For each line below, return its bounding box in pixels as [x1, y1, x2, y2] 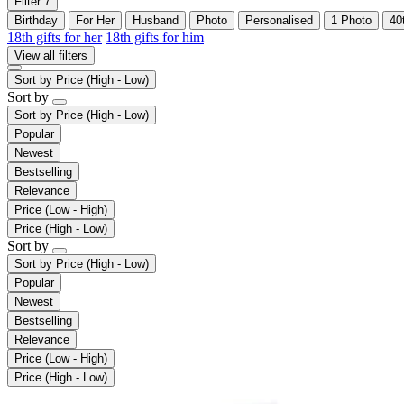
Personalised [245, 13, 313, 27]
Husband [133, 13, 179, 27]
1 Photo [331, 13, 372, 27]
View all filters [14, 48, 87, 62]
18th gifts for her [7, 29, 102, 45]
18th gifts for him [106, 29, 204, 45]
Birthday [14, 13, 58, 27]
